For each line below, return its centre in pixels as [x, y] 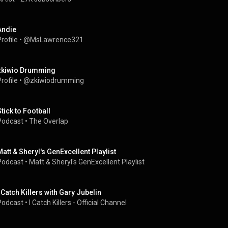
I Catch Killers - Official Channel [78, 203]
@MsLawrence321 [53, 40]
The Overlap [49, 121]
